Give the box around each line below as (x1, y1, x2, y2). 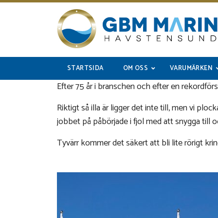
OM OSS (123, 63, 148, 73)
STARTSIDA (67, 63, 104, 73)
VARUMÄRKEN (170, 63, 213, 73)
